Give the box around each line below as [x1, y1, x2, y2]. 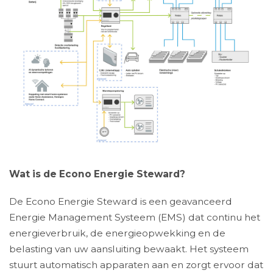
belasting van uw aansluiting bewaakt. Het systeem [9, 243, 249, 255]
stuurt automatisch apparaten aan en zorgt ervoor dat [9, 258, 263, 271]
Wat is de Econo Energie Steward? [9, 168, 185, 180]
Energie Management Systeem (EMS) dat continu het [9, 211, 260, 223]
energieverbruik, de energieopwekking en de [9, 227, 225, 239]
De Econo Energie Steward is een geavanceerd [9, 195, 232, 207]
